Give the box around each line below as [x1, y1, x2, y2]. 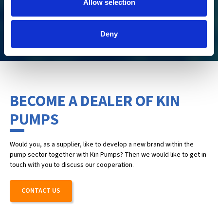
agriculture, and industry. [10, 2, 82, 12]
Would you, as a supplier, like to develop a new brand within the [10, 140, 194, 149]
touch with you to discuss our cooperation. [10, 160, 134, 170]
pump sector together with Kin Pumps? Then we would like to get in [10, 150, 206, 160]
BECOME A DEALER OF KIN [10, 90, 180, 112]
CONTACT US [21, 186, 60, 196]
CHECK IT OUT [22, 29, 64, 38]
